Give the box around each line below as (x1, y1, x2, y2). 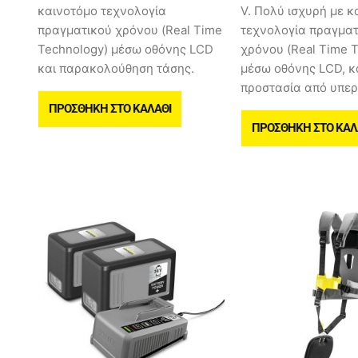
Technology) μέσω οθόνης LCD (38, 42, 213, 58)
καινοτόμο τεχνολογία (38, 3, 166, 19)
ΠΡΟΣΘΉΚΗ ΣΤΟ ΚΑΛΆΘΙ (49, 101, 171, 117)
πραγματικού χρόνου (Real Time (38, 22, 222, 38)
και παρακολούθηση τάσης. (38, 61, 194, 77)
